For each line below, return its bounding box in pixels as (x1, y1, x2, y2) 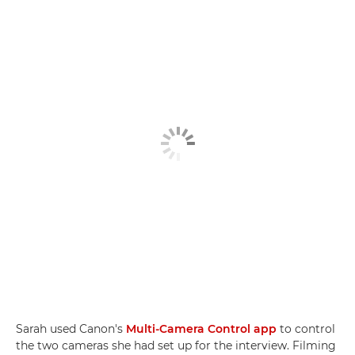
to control (277, 322, 335, 337)
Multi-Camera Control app (126, 322, 277, 337)
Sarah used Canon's (16, 322, 126, 337)
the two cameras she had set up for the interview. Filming (16, 338, 336, 353)
